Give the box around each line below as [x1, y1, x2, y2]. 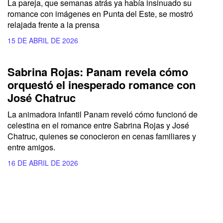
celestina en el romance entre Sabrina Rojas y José [7, 119, 189, 131]
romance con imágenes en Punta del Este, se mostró [7, 8, 193, 20]
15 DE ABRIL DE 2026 [7, 35, 78, 46]
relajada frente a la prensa [7, 19, 100, 31]
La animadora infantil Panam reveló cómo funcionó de [7, 109, 198, 120]
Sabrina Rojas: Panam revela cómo [7, 64, 188, 80]
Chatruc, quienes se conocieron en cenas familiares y [7, 130, 196, 142]
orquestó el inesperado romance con [7, 77, 196, 93]
